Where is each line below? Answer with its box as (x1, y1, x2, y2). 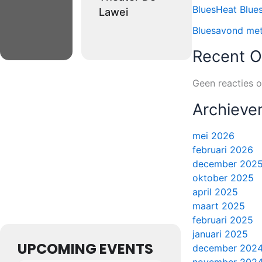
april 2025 (192, 186, 238, 198)
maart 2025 (192, 200, 245, 212)
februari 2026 (192, 144, 253, 156)
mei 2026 (192, 130, 235, 142)
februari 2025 (192, 214, 253, 226)
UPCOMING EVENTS (18, 239, 153, 258)
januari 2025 (192, 228, 248, 240)
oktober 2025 (192, 172, 254, 184)
